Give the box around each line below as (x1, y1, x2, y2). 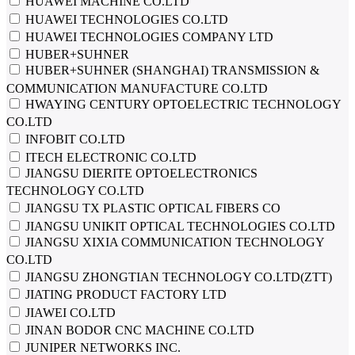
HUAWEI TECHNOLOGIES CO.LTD (22, 12, 228, 26)
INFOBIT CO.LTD (22, 132, 125, 147)
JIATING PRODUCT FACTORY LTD (22, 288, 227, 302)
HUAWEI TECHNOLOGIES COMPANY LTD (22, 29, 273, 44)
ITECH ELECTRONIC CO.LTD (22, 150, 197, 164)
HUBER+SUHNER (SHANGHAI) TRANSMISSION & (22, 63, 319, 78)
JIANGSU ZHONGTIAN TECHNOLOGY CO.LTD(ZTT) (22, 270, 332, 284)
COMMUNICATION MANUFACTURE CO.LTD (6, 81, 268, 95)
